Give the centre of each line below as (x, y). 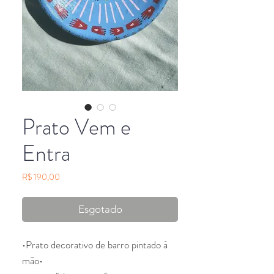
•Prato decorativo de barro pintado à (95, 244)
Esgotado (100, 209)
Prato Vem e (76, 127)
